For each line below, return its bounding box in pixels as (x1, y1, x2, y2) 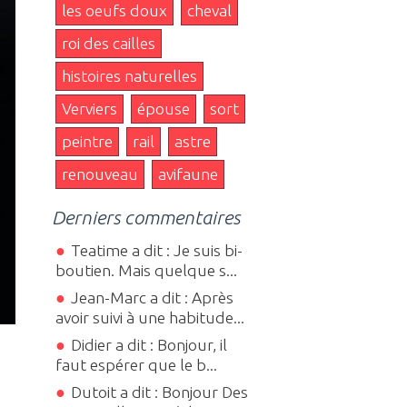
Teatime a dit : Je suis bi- (70, 242, 243, 260)
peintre (62, 132, 114, 150)
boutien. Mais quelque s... (55, 262, 238, 280)
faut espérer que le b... (55, 356, 218, 374)
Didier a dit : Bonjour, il (70, 336, 227, 354)
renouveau (62, 164, 139, 183)
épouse (137, 99, 191, 117)
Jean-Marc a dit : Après (70, 289, 233, 307)
